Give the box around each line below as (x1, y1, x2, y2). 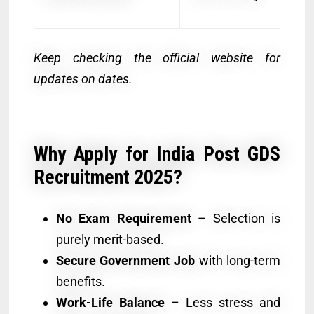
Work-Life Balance (55, 294, 165, 310)
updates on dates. (33, 71, 132, 86)
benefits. (55, 273, 105, 289)
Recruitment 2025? (33, 165, 182, 189)
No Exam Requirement (55, 210, 191, 226)
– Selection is (191, 210, 281, 226)
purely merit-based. (55, 231, 164, 247)
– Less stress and (164, 294, 281, 310)
